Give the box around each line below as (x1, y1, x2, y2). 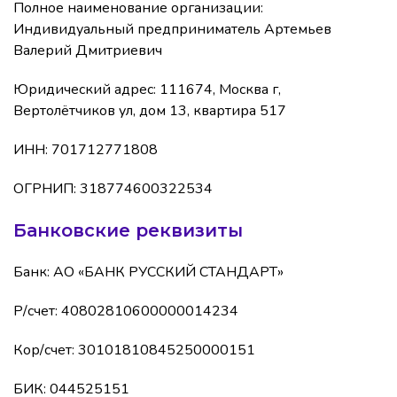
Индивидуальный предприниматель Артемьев (13, 19, 331, 40)
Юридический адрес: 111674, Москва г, (13, 80, 281, 100)
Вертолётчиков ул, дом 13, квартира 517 (13, 101, 286, 121)
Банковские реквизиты (13, 220, 243, 242)
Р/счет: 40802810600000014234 (13, 301, 238, 322)
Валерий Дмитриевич (13, 41, 162, 61)
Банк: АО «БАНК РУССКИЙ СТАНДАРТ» (13, 262, 284, 283)
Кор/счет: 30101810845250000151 (13, 340, 255, 361)
